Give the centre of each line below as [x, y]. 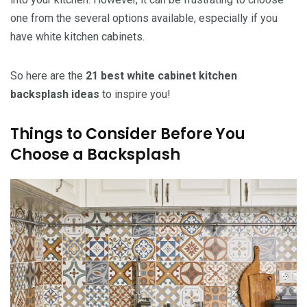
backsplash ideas [56, 94]
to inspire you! [136, 94]
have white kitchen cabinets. [77, 37]
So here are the [47, 76]
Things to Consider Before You [128, 134]
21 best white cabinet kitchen [160, 76]
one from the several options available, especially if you [144, 18]
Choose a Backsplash [95, 155]
